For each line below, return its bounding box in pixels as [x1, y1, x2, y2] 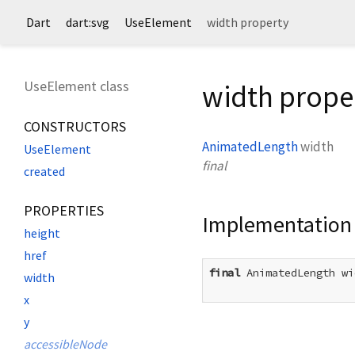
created [24, 163, 65, 179]
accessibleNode [24, 336, 107, 352]
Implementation [202, 209, 352, 239]
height [24, 225, 60, 241]
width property [207, 14, 288, 30]
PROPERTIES [24, 201, 104, 219]
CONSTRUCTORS [24, 117, 126, 136]
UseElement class [24, 77, 129, 95]
